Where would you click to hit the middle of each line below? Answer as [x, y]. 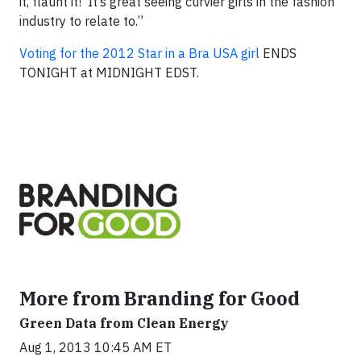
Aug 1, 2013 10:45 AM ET [95, 347]
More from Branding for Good [160, 298]
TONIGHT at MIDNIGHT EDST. [109, 73]
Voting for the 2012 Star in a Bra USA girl [139, 53]
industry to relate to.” [81, 21]
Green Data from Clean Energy [124, 323]
